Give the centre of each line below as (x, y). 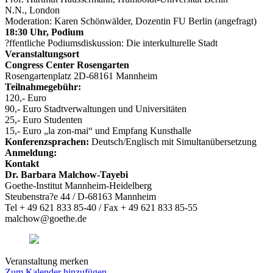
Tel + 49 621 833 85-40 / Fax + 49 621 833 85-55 (101, 207)
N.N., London (32, 10)
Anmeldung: (31, 152)
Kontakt (22, 163)
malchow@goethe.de (46, 218)
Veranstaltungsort (42, 54)
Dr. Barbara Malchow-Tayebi (66, 174)
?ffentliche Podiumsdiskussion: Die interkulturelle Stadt (111, 43)
